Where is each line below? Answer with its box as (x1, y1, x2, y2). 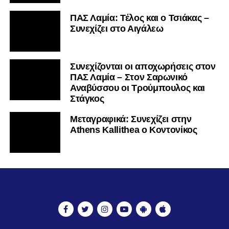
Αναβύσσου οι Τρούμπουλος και (70, 82, 205, 93)
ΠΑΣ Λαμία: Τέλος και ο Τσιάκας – (70, 12, 209, 23)
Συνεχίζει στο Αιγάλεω (70, 23, 164, 34)
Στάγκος (70, 93, 104, 104)
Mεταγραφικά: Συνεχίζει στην (70, 113, 192, 124)
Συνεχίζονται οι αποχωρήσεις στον (70, 61, 216, 72)
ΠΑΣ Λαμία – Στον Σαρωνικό (70, 72, 188, 82)
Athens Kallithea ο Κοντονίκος (70, 124, 197, 135)
